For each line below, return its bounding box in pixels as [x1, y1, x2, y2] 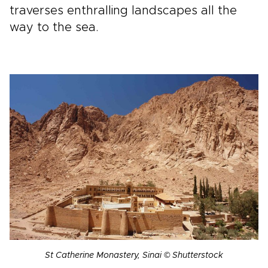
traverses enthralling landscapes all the [10, 5, 237, 17]
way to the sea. [10, 22, 99, 33]
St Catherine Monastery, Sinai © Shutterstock [45, 251, 223, 260]
